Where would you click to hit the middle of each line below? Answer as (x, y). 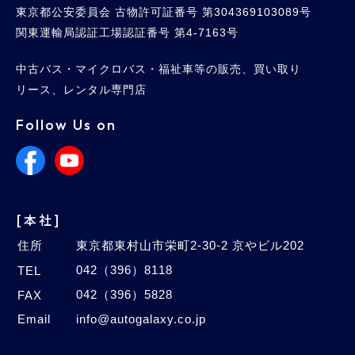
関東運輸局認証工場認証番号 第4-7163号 (127, 33)
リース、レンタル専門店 (81, 90)
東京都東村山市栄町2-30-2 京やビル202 (190, 246)
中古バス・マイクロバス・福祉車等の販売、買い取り (158, 69)
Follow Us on (66, 125)
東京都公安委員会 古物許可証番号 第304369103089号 (164, 12)
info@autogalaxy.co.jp (141, 319)
